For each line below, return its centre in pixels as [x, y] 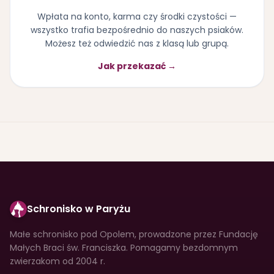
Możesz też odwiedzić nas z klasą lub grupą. [137, 43]
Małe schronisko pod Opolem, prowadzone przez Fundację [134, 234]
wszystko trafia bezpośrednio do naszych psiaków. [137, 30]
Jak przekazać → [137, 66]
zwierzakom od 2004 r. [57, 261]
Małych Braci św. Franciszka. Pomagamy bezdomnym [124, 248]
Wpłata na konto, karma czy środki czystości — [137, 16]
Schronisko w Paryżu [79, 209]
